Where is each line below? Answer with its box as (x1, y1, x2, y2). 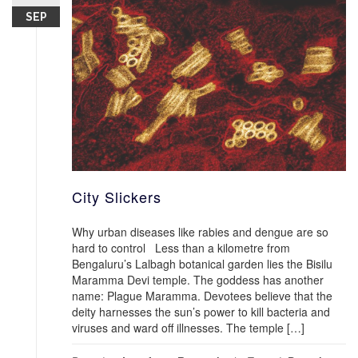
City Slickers (72, 186, 161, 208)
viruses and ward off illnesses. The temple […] (72, 320, 304, 336)
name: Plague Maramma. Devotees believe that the (72, 288, 332, 304)
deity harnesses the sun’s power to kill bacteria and (72, 304, 330, 320)
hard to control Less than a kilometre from (72, 240, 290, 257)
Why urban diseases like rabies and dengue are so (72, 224, 328, 241)
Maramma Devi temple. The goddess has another (72, 272, 324, 288)
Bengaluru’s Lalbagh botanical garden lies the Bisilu (72, 256, 332, 272)
